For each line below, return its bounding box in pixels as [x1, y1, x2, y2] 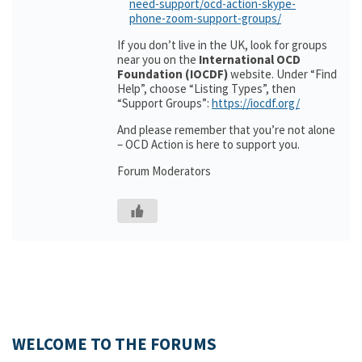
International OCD [199, 52, 301, 67]
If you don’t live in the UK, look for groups [117, 37, 327, 53]
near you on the [117, 52, 199, 67]
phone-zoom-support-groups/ [129, 11, 281, 26]
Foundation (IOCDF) [117, 66, 228, 82]
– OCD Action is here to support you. [117, 137, 300, 152]
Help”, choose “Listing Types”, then [117, 81, 296, 96]
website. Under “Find [228, 66, 337, 82]
